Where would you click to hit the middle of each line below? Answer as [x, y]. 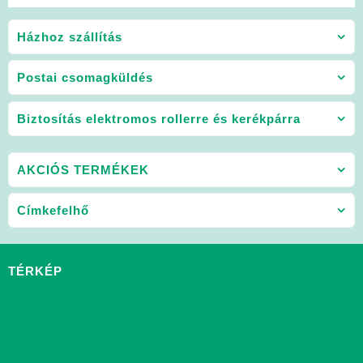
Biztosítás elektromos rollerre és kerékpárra [159, 118]
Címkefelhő [53, 211]
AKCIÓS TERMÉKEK [83, 169]
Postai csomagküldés [85, 78]
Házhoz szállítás [70, 36]
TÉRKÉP [35, 271]
